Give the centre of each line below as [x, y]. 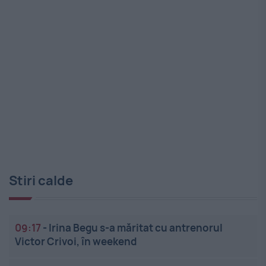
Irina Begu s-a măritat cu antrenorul [136, 227]
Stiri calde [41, 180]
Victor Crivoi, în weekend [76, 241]
